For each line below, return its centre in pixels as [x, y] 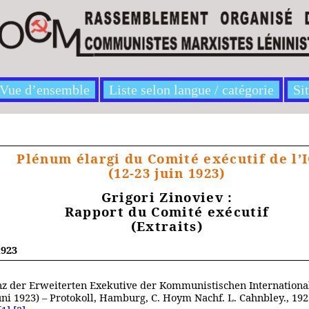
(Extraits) [167, 226]
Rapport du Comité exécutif [167, 211]
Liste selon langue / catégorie [191, 90]
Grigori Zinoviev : [167, 197]
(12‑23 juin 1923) [167, 173]
